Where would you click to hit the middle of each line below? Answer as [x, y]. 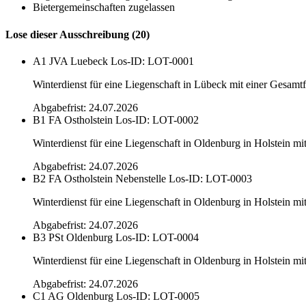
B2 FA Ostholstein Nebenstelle [99, 178]
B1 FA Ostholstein [73, 120]
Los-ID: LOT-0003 [210, 178]
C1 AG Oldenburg [73, 296]
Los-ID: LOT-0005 [158, 296]
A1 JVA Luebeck [70, 61]
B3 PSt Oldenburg [73, 237]
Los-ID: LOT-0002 [157, 120]
